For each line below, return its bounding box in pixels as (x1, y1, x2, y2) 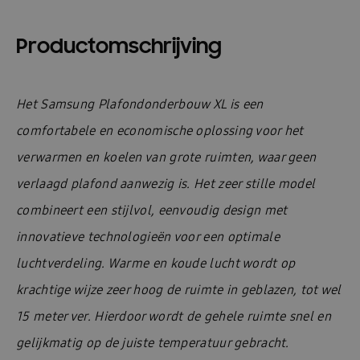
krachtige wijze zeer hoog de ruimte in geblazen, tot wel (16, 281, 342, 298)
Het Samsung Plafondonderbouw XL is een (16, 96, 264, 112)
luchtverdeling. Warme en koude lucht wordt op (16, 255, 296, 272)
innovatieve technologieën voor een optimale (16, 228, 280, 245)
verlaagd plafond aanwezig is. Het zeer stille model (16, 175, 316, 192)
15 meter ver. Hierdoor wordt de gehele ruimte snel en (16, 308, 331, 325)
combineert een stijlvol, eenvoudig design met (16, 202, 288, 219)
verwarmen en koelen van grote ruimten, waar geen (16, 149, 317, 166)
